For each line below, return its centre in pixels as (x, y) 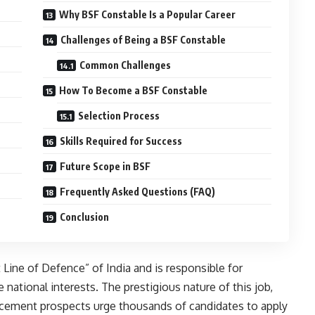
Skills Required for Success (121, 141)
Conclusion (85, 217)
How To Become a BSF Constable (134, 91)
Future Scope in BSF (105, 167)
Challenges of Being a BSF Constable (143, 40)
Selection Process (119, 116)
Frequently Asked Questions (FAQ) (138, 192)
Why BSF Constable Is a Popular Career (148, 15)
